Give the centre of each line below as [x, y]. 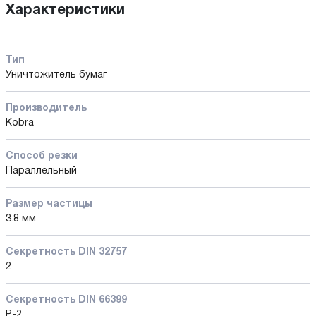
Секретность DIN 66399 [66, 300]
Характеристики [65, 10]
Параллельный [41, 171]
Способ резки [42, 156]
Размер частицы [49, 204]
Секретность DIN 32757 [66, 252]
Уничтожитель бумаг [56, 75]
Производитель [46, 108]
